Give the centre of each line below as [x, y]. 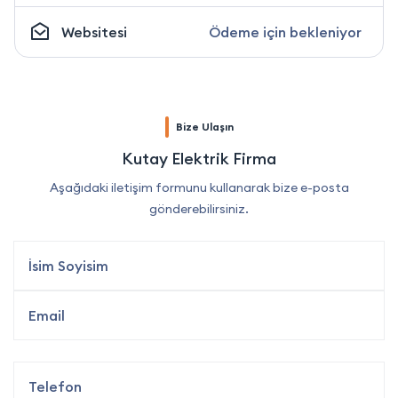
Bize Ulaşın [204, 127]
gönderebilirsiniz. [199, 209]
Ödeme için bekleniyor [285, 32]
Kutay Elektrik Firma [199, 159]
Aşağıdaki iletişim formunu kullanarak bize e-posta [199, 188]
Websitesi [94, 32]
